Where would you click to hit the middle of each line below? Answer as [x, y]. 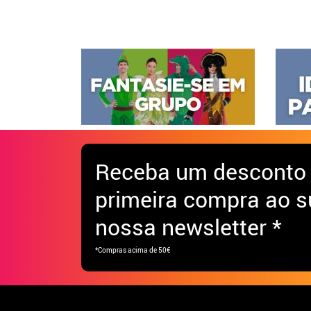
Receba [135, 171]
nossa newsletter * [188, 226]
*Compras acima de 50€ [133, 250]
